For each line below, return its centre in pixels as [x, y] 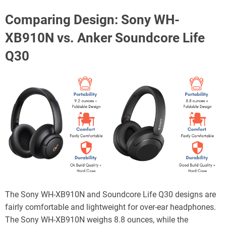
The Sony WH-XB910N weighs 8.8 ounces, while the [97, 219]
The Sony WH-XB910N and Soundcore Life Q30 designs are [110, 194]
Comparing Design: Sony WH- [92, 19]
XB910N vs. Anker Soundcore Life [105, 38]
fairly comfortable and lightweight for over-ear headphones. [110, 207]
